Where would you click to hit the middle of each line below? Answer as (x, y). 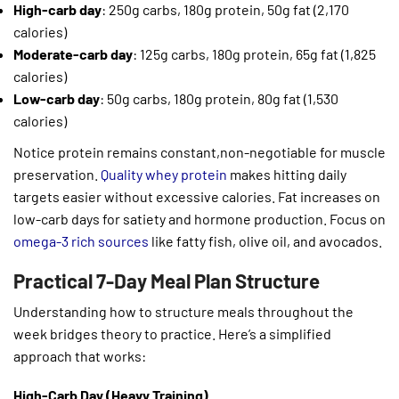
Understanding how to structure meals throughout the (183, 311)
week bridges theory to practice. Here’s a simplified (172, 333)
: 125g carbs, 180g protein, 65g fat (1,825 (254, 54)
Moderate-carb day (73, 54)
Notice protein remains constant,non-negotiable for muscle (199, 152)
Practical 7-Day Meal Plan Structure (167, 280)
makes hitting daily (287, 175)
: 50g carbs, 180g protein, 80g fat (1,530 (219, 99)
